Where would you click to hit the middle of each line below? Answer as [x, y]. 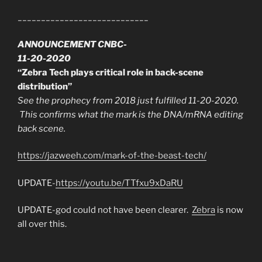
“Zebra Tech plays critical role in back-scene [111, 72]
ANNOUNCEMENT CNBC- [72, 44]
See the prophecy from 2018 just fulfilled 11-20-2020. [129, 100]
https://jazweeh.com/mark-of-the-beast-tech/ [112, 156]
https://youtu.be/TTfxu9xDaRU [119, 183]
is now [229, 210]
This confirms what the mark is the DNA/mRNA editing [130, 114]
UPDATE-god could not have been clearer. [105, 210]
